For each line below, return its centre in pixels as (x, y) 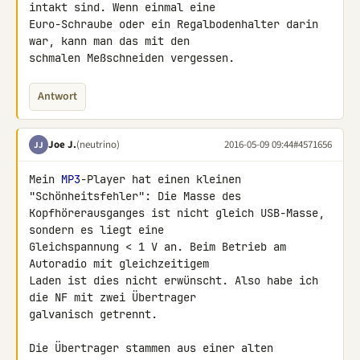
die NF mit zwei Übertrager (116, 297)
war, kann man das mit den (112, 41)
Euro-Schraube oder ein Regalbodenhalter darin (174, 24)
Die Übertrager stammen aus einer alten (151, 348)
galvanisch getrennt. (93, 314)
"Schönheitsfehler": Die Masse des (138, 196)
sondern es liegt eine (100, 230)
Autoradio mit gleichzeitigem (122, 264)
